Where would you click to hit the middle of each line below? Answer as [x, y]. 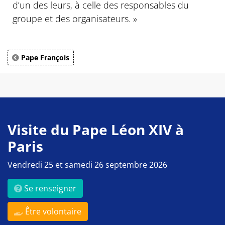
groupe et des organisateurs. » [75, 19]
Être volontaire [52, 212]
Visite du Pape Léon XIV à [96, 130]
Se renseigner [49, 189]
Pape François [44, 58]
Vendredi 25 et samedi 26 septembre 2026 [87, 165]
